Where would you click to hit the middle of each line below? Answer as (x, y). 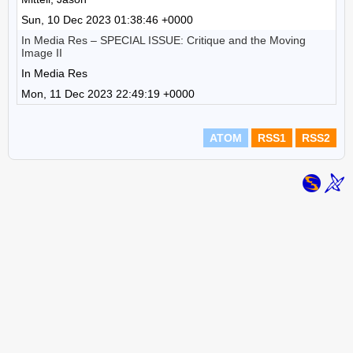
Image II (42, 53)
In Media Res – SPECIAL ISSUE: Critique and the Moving (163, 40)
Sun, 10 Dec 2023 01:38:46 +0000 (107, 20)
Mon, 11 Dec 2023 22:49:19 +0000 (108, 94)
